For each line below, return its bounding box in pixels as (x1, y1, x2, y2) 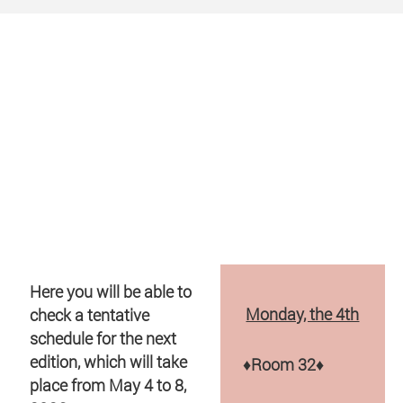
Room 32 (250, 353, 316, 375)
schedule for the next (30, 327, 176, 350)
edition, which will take (30, 351, 187, 373)
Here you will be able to (30, 281, 192, 303)
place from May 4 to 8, (30, 374, 186, 397)
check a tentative (30, 304, 149, 327)
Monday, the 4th (246, 302, 360, 325)
